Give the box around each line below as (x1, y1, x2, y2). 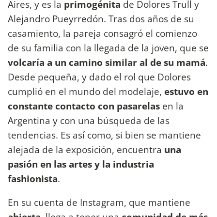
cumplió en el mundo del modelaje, (8, 84, 164, 98)
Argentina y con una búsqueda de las (8, 113, 170, 127)
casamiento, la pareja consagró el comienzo (8, 26, 197, 40)
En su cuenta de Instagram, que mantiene (8, 196, 190, 209)
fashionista (8, 171, 58, 185)
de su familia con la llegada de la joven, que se (8, 41, 209, 54)
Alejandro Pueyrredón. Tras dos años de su (8, 12, 194, 25)
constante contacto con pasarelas (8, 99, 162, 112)
